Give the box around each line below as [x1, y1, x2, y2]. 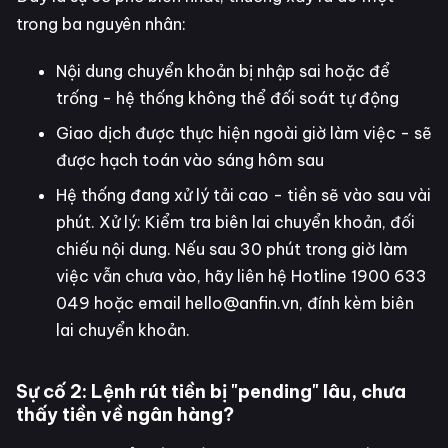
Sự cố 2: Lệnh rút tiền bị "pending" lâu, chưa [16, 380, 406, 404]
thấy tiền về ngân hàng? [16, 403, 234, 427]
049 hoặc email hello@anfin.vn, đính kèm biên [56, 293, 414, 314]
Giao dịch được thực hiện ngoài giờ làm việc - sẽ [56, 123, 432, 144]
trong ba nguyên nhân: [16, 14, 186, 35]
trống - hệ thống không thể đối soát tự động [56, 88, 399, 109]
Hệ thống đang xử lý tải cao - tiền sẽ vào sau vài [56, 185, 431, 206]
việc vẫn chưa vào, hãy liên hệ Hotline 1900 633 [56, 266, 427, 287]
